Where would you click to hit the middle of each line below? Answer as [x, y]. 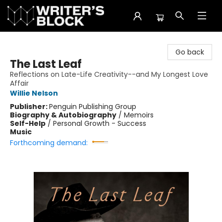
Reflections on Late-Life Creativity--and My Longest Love [109, 74]
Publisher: [29, 107]
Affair [19, 83]
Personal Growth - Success [100, 123]
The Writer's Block [38, 41]
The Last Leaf [46, 64]
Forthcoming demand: [49, 143]
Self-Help [28, 123]
